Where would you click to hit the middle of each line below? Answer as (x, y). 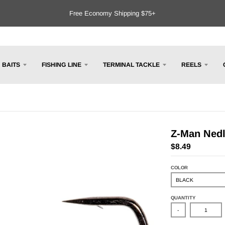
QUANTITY (183, 198)
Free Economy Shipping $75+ (113, 13)
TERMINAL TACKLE (131, 65)
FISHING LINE (62, 65)
